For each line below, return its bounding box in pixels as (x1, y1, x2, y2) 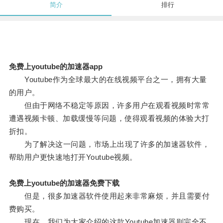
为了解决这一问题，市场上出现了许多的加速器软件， (8, 140, 210, 149)
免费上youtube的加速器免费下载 (8, 179, 119, 188)
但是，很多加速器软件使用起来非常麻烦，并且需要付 (8, 192, 210, 201)
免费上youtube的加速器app (8, 62, 103, 71)
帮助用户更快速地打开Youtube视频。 (8, 153, 137, 162)
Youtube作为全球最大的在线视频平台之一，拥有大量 (8, 75, 207, 84)
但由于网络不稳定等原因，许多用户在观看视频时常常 (8, 101, 210, 110)
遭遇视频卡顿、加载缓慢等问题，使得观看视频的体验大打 (8, 114, 210, 123)
